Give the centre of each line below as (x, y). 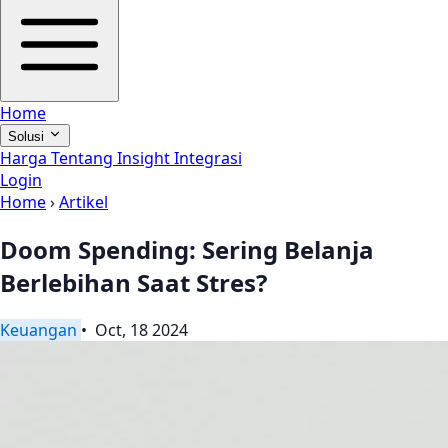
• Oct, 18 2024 (134, 329)
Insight (145, 158)
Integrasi (208, 158)
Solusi (28, 136)
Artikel (83, 202)
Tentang (84, 158)
